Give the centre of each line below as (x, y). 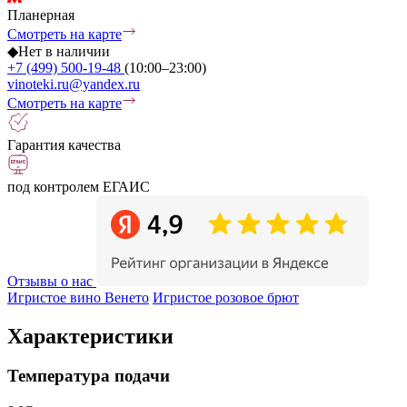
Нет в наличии (64, 51)
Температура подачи (89, 376)
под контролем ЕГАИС (79, 186)
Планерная (41, 15)
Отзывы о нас (50, 281)
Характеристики (90, 336)
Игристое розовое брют (226, 297)
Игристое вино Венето (78, 297)
